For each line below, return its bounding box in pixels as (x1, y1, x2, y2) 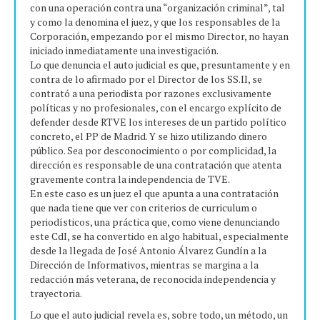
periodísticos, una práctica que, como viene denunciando (30, 215, 280, 229)
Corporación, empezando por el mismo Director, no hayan (30, 29, 289, 43)
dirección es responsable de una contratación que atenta (30, 158, 281, 171)
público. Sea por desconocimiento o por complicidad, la (30, 144, 276, 157)
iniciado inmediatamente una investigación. (30, 44, 219, 57)
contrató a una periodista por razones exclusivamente (30, 86, 271, 100)
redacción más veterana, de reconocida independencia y (30, 272, 276, 286)
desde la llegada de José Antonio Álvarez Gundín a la (30, 244, 266, 257)
